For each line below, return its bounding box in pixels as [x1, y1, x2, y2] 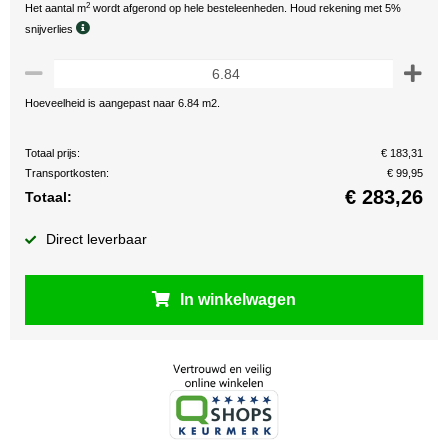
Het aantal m [25, 2, 86, 14]
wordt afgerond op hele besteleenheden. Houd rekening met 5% [90, 2, 401, 14]
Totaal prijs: [25, 147, 80, 159]
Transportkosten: [25, 167, 109, 179]
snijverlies [25, 23, 76, 35]
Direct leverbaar [46, 231, 147, 247]
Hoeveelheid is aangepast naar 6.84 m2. [25, 97, 220, 109]
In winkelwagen [180, 291, 296, 308]
